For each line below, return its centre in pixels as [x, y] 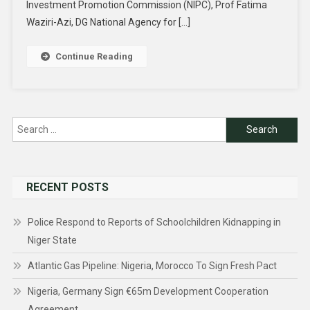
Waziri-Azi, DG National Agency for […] [108, 22]
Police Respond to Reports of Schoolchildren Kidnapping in [154, 222]
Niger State [52, 240]
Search [241, 146]
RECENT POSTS [67, 188]
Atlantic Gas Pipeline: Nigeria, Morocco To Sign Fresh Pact [152, 266]
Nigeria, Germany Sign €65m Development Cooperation [148, 292]
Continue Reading [94, 57]
